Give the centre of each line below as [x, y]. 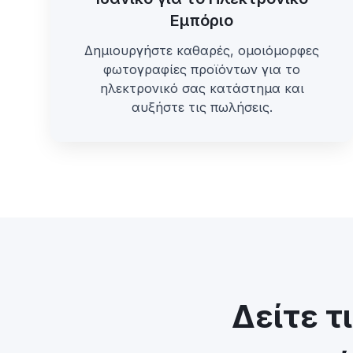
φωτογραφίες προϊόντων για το [202, 69]
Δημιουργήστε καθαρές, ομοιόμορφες [202, 50]
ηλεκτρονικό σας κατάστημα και [202, 88]
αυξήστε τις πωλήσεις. [202, 107]
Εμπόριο [202, 20]
